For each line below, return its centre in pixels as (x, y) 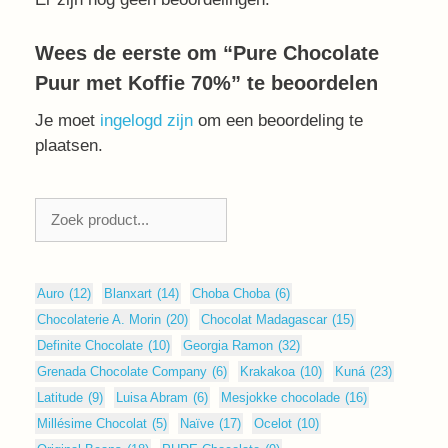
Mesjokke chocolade (280, 397)
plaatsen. (69, 145)
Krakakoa (267, 371)
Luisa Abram (152, 397)
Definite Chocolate (90, 345)
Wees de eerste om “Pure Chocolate (207, 52)
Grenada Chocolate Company (122, 371)
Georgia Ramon (228, 345)
